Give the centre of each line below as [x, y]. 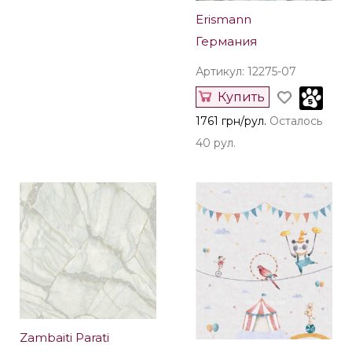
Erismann [224, 19]
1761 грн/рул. [231, 121]
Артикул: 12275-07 [246, 71]
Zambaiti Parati [64, 337]
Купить [241, 97]
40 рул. [216, 143]
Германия [226, 41]
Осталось [296, 121]
